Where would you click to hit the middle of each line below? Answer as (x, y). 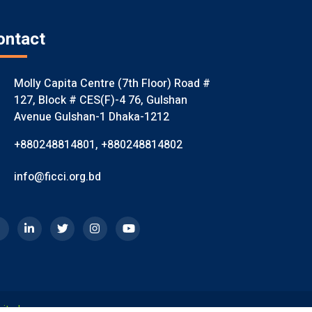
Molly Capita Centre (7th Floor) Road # (112, 84)
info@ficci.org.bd (57, 177)
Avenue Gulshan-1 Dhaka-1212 (91, 117)
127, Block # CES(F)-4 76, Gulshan (100, 101)
